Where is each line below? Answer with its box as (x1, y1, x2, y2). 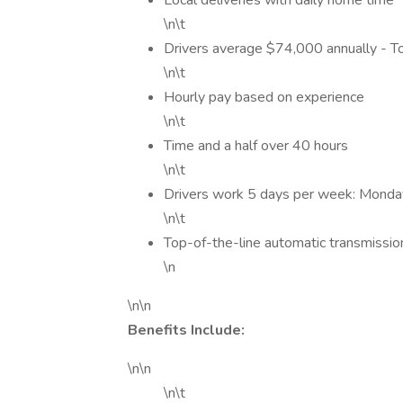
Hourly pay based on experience (164, 87, 364, 107)
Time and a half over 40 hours (164, 136, 348, 156)
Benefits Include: (128, 320, 245, 340)
